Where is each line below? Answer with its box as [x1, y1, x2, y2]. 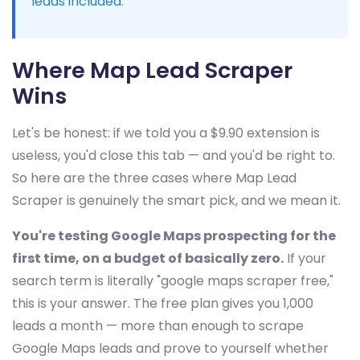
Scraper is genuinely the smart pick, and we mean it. [12, 191, 341, 211]
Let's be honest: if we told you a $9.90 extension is [12, 124, 320, 143]
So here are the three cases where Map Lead [12, 169, 297, 188]
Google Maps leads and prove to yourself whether [12, 339, 329, 358]
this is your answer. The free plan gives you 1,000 [12, 294, 313, 313]
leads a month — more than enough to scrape [12, 317, 304, 336]
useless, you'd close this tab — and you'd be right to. [12, 146, 335, 166]
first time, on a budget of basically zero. [12, 249, 284, 268]
